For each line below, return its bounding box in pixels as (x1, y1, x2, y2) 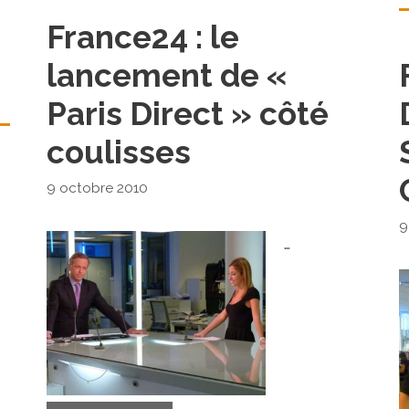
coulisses (46, 132, 191, 171)
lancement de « (46, 56, 288, 94)
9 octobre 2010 (46, 180, 148, 197)
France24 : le (46, 17, 239, 56)
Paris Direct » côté (46, 94, 329, 132)
